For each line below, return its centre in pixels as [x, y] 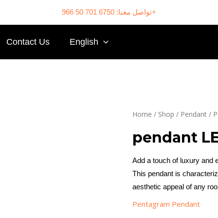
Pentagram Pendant [166, 204]
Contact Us [28, 42]
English [84, 42]
